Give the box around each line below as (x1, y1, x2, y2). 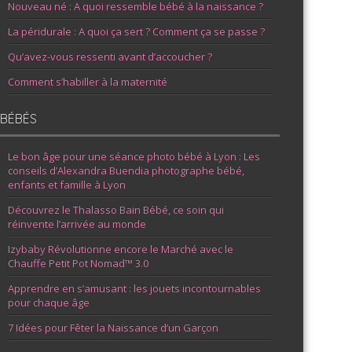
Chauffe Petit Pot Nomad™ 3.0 (8, 256, 149, 270)
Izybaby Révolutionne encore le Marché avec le (8, 242, 234, 256)
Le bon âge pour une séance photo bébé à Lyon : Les (8, 149, 261, 163)
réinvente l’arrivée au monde (8, 217, 147, 231)
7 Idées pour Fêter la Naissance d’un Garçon (8, 321, 219, 335)
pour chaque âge (8, 295, 90, 310)
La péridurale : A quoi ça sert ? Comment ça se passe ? (8, 24, 266, 38)
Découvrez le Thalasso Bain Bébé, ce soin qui (8, 203, 225, 217)
